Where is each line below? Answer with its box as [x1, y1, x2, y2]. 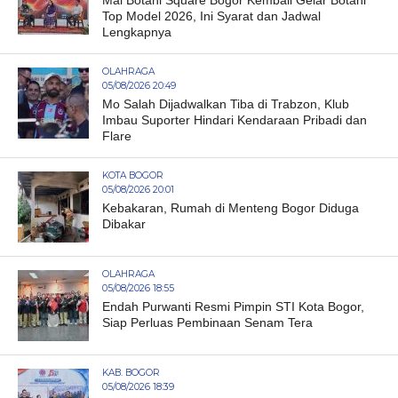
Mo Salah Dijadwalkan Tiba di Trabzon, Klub [101, 96, 349, 111]
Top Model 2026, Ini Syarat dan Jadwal [101, 8, 321, 23]
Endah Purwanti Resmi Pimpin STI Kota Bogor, [101, 298, 364, 314]
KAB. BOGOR [101, 366, 160, 378]
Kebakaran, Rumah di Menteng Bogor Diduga [101, 200, 359, 215]
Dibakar [101, 216, 146, 231]
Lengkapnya [101, 24, 171, 39]
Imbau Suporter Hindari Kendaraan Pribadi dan [101, 112, 367, 127]
